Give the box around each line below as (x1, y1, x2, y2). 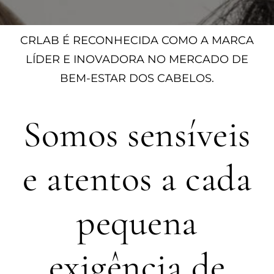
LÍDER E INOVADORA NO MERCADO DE (26, 52, 248, 66)
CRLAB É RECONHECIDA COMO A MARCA (20, 33, 254, 47)
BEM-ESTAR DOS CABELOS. (60, 71, 214, 85)
